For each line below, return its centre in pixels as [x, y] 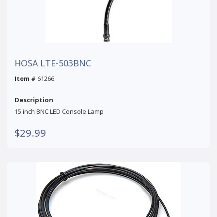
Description [34, 100]
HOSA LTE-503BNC [53, 63]
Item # [25, 78]
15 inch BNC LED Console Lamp [59, 111]
